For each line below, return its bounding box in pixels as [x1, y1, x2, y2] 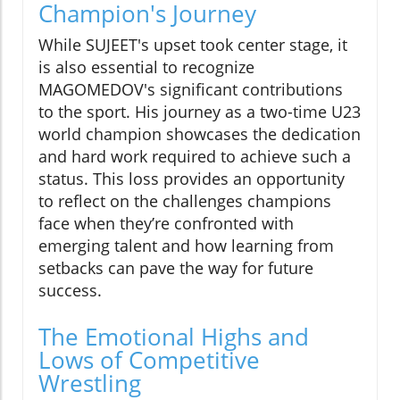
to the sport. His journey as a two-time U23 [38, 101, 361, 123]
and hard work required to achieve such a [38, 146, 351, 168]
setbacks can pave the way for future [38, 257, 313, 279]
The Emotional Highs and [38, 321, 309, 354]
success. [38, 279, 102, 302]
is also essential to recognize [38, 56, 254, 79]
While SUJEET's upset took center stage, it [38, 34, 347, 56]
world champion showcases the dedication [38, 123, 361, 146]
